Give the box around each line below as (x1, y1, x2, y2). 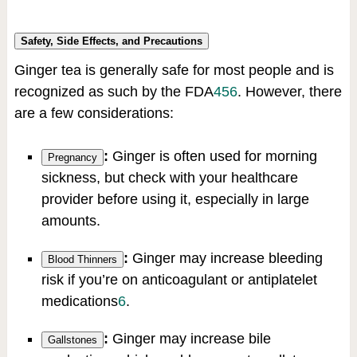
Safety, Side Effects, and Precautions (20, 34, 202, 47)
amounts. (41, 212, 100, 229)
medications (41, 292, 118, 309)
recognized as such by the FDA (14, 83, 214, 100)
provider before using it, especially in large (41, 190, 309, 207)
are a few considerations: (14, 104, 174, 121)
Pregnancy (47, 151, 97, 163)
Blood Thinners (47, 253, 117, 265)
